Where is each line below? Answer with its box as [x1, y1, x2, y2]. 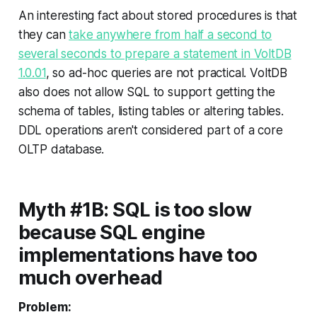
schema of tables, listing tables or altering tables [18, 103, 282, 118]
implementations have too [18, 243, 258, 267]
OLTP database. [18, 142, 105, 156]
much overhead [18, 265, 163, 289]
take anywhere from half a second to [69, 27, 272, 42]
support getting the [168, 84, 275, 99]
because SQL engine [18, 220, 205, 244]
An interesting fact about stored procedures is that [18, 8, 298, 23]
